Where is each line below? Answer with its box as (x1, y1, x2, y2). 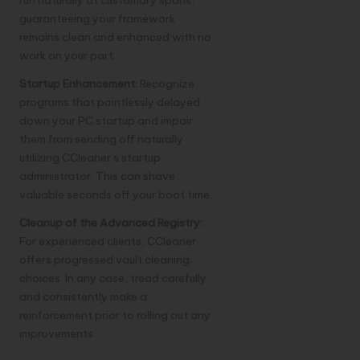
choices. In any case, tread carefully (19, 270, 207, 285)
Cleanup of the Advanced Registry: (19, 215, 202, 230)
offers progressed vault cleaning (19, 252, 190, 267)
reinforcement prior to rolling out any (19, 307, 211, 322)
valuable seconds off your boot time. (19, 186, 212, 202)
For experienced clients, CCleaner (19, 233, 196, 248)
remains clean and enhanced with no (19, 29, 211, 44)
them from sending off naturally (19, 131, 183, 146)
